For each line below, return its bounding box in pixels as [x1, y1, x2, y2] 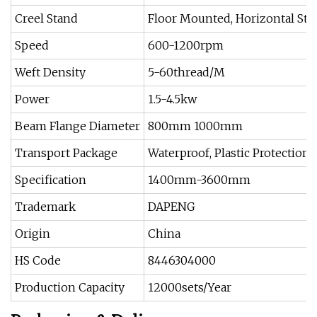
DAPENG [148, 200, 195, 214]
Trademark [15, 200, 76, 214]
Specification [15, 173, 86, 187]
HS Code [15, 253, 61, 267]
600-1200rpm [148, 38, 224, 52]
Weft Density [15, 65, 86, 79]
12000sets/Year [148, 280, 231, 294]
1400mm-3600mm [148, 173, 250, 187]
